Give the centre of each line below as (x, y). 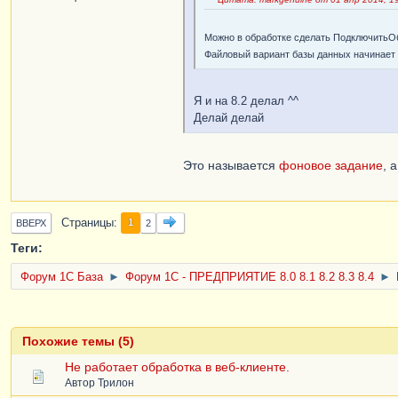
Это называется (231, 165)
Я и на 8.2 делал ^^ (246, 101)
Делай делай (229, 118)
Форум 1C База (62, 277)
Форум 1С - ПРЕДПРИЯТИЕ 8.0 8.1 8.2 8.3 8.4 (250, 277)
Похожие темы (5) (78, 341)
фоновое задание (331, 165)
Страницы (88, 223)
